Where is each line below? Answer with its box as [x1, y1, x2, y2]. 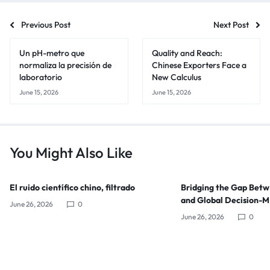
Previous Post [21, 19, 71, 30]
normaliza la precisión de [19, 60, 111, 71]
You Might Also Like [10, 143, 133, 162]
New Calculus [151, 72, 201, 83]
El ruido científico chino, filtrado [10, 182, 135, 193]
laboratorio [19, 72, 62, 83]
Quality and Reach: [151, 48, 222, 58]
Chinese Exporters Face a [151, 60, 246, 71]
